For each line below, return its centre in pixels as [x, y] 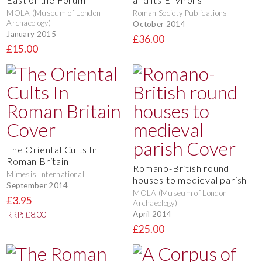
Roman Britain [38, 161]
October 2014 [159, 24]
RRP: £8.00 [27, 215]
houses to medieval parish [190, 180]
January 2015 [32, 34]
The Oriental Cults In [52, 150]
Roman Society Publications [180, 13]
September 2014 [37, 185]
